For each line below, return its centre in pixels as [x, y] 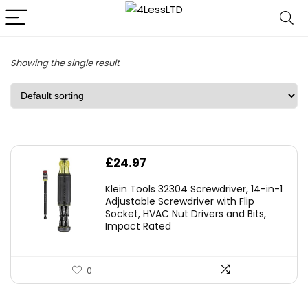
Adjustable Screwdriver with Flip [180, 201]
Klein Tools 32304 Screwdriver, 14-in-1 [194, 189]
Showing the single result [65, 63]
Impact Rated [138, 226]
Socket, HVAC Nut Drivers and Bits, [186, 214]
